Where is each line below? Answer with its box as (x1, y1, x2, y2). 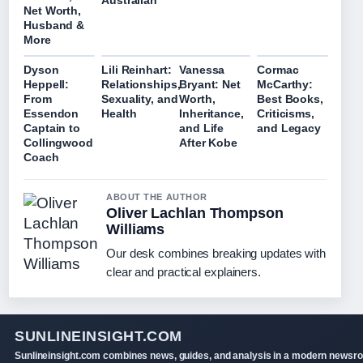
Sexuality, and (101, 92, 178, 106)
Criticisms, (257, 107, 314, 121)
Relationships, (101, 78, 181, 92)
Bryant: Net (179, 78, 241, 92)
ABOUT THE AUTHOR (106, 192, 207, 203)
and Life (179, 122, 224, 135)
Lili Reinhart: (101, 63, 172, 77)
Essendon (23, 107, 79, 121)
